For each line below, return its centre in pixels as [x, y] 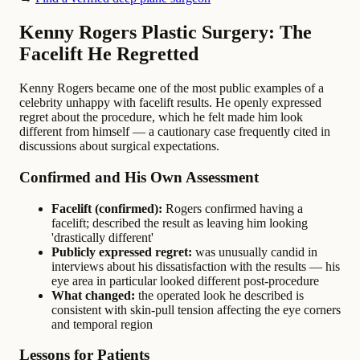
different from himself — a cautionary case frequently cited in [175, 132]
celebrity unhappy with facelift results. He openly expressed [170, 103]
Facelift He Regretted [109, 54]
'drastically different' [102, 237]
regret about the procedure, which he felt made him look [161, 117]
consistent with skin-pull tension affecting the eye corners [196, 309]
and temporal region [102, 324]
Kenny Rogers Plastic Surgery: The [166, 33]
